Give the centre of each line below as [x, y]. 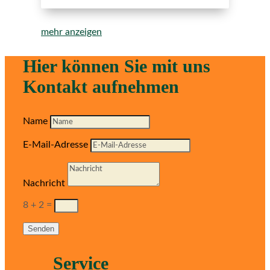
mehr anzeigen [71, 32]
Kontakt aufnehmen [101, 86]
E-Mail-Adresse [55, 144]
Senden [41, 228]
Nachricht [44, 183]
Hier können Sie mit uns [117, 66]
